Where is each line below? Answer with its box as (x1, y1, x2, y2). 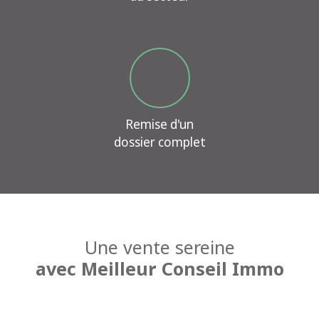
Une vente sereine (84, 235, 235, 260)
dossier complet (113, 134, 206, 151)
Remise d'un (125, 116, 194, 133)
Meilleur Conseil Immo (80, 256, 284, 281)
